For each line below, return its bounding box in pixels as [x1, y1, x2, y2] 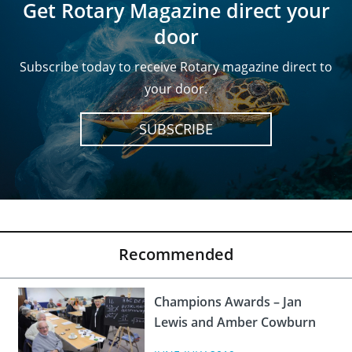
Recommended [119, 244, 233, 265]
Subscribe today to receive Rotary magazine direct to [20, 58, 332, 75]
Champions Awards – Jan [153, 293, 302, 310]
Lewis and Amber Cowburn [153, 313, 316, 331]
